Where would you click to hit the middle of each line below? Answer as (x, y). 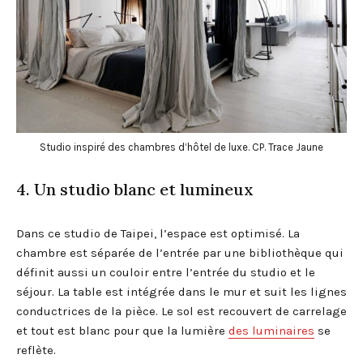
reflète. (36, 350)
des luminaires (271, 330)
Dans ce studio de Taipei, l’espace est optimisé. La (158, 233)
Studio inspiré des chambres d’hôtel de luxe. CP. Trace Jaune (181, 147)
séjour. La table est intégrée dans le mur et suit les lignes (181, 291)
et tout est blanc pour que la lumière (122, 330)
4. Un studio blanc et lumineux (135, 189)
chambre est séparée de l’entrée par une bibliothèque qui (180, 252)
